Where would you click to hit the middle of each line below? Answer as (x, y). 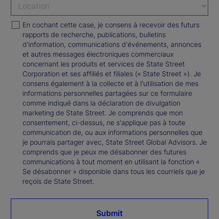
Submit (109, 213)
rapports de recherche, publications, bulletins (94, 34)
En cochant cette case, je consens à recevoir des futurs (111, 24)
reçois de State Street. (58, 181)
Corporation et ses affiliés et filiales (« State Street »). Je (112, 73)
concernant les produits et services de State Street (104, 64)
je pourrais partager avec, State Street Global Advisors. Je (115, 142)
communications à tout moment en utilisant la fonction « (111, 161)
